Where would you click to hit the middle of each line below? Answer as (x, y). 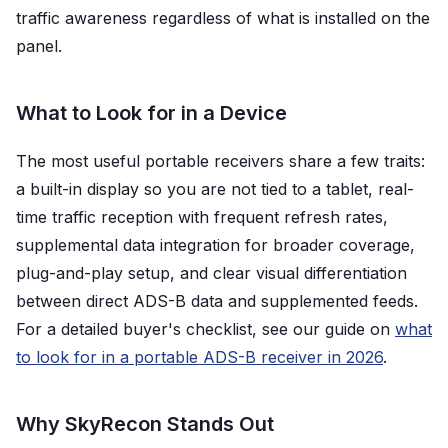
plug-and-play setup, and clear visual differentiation (211, 272)
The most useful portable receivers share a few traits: (220, 160)
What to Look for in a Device (151, 112)
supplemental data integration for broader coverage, (215, 244)
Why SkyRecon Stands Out (145, 423)
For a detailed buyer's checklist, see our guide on (205, 328)
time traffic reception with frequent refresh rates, (202, 216)
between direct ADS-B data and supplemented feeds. (217, 300)
